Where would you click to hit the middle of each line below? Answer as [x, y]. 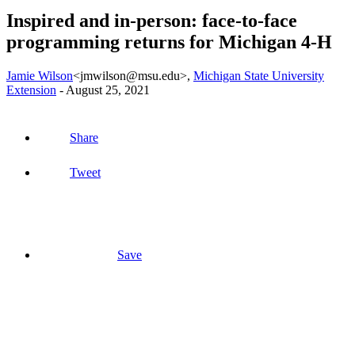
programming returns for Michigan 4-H [169, 42]
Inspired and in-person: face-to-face [152, 20]
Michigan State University [259, 75]
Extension [31, 90]
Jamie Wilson [40, 75]
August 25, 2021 [108, 90]
